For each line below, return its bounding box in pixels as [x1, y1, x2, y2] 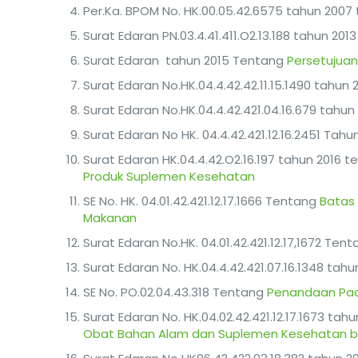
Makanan [83, 209, 137, 226]
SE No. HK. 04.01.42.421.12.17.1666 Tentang [83, 193, 320, 209]
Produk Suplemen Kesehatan [83, 168, 256, 185]
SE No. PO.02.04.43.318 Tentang [83, 284, 268, 300]
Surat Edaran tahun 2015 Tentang [83, 52, 288, 69]
